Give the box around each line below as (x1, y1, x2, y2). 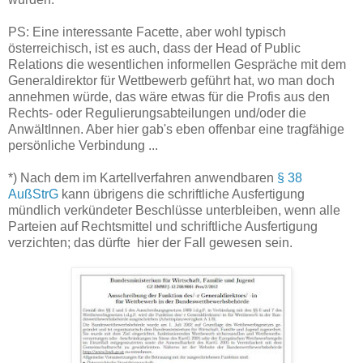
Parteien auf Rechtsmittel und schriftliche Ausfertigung (8, 219, 318, 233)
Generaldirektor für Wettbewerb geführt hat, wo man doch (8, 73, 335, 88)
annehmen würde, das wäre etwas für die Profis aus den (8, 89, 330, 104)
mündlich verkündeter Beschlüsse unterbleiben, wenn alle (8, 203, 340, 217)
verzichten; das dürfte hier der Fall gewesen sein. (8, 235, 293, 250)
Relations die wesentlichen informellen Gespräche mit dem (8, 57, 346, 71)
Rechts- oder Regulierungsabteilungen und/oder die (8, 105, 306, 120)
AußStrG (8, 186, 58, 201)
